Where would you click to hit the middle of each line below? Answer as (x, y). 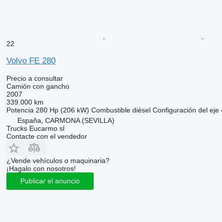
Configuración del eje (186, 110)
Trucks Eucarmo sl (35, 128)
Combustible (111, 110)
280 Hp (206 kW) (62, 110)
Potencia (20, 110)
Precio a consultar (34, 78)
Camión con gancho (38, 86)
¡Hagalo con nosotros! (41, 168)
